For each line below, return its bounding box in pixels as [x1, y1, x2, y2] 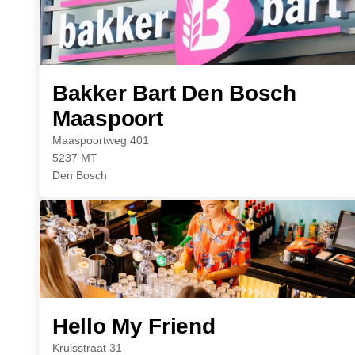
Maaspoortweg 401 [52, 134, 149, 147]
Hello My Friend [52, 314, 216, 338]
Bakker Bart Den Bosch [52, 81, 296, 105]
